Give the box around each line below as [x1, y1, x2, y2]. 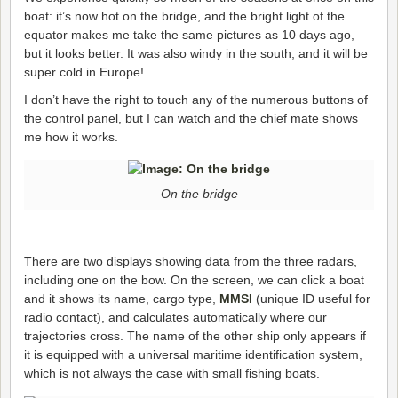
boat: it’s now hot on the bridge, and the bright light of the [24, 9, 345, 24]
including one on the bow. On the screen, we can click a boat [24, 273, 364, 288]
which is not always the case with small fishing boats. [24, 366, 320, 381]
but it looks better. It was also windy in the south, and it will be [24, 46, 368, 61]
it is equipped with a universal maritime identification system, [24, 347, 362, 362]
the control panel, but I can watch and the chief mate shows [24, 111, 358, 126]
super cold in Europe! [24, 65, 144, 80]
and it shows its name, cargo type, [24, 291, 219, 306]
